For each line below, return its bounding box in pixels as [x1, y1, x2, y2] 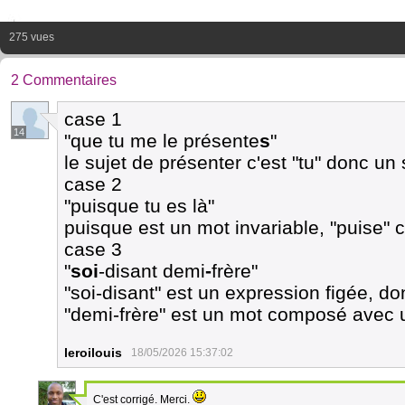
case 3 [64, 239, 122, 259]
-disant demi [99, 260, 205, 281]
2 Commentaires [11, 72, 117, 88]
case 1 [64, 108, 122, 129]
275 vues [9, 31, 54, 43]
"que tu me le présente [64, 130, 259, 151]
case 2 [64, 174, 122, 194]
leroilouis [64, 345, 122, 360]
